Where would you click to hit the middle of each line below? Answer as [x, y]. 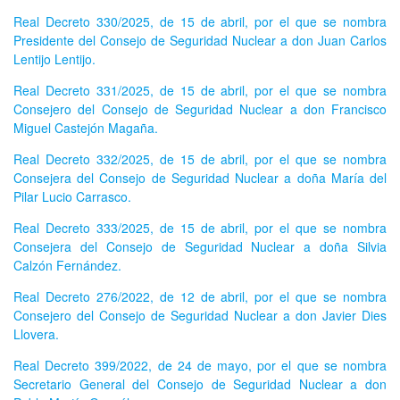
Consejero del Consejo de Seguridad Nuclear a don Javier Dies [200, 316]
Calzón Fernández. [67, 266]
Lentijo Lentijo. [54, 59]
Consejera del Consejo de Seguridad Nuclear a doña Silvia [200, 247]
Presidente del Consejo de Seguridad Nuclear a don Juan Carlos [200, 41]
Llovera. [36, 334]
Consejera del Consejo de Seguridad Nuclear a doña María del [200, 178]
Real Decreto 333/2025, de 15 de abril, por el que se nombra [200, 228]
